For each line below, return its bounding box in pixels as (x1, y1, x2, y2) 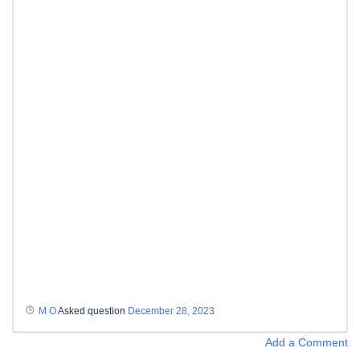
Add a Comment (265, 335, 348, 349)
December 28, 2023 (128, 305, 215, 317)
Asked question (56, 305, 128, 317)
